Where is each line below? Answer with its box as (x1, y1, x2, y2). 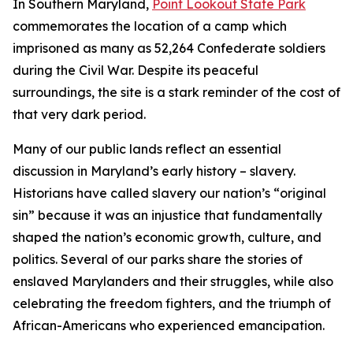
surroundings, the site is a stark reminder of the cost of (13, 84, 340, 100)
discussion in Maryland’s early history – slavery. (13, 162, 295, 179)
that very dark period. (13, 106, 146, 122)
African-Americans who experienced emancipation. (13, 317, 328, 333)
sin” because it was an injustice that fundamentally (13, 206, 322, 223)
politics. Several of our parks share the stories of (13, 251, 303, 267)
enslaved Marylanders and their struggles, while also (13, 273, 333, 289)
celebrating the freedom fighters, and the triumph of (13, 295, 331, 311)
